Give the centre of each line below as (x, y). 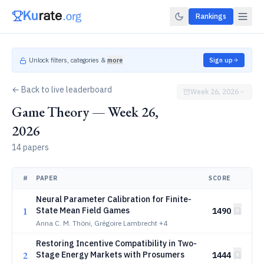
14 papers (30, 147)
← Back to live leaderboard (62, 90)
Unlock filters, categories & (67, 60)
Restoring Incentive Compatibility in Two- (116, 243)
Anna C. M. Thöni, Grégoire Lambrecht (97, 223)
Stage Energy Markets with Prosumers (110, 255)
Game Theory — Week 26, (85, 112)
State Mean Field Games (83, 210)
